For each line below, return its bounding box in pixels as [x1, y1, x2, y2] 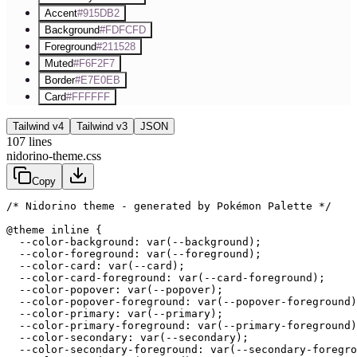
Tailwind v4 [13, 120, 64, 132]
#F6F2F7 [73, 57, 115, 69]
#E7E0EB [75, 73, 120, 86]
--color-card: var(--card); [6, 259, 185, 272]
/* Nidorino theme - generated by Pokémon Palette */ [6, 199, 331, 212]
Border [45, 73, 75, 86]
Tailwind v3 [76, 120, 127, 132]
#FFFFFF [66, 90, 110, 103]
